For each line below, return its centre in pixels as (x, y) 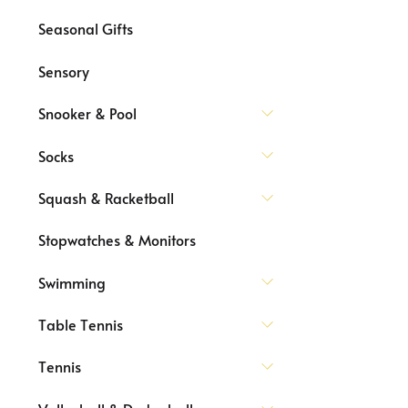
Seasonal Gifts (86, 29)
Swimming (72, 282)
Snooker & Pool (87, 113)
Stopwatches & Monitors (117, 240)
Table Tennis (81, 324)
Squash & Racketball (106, 197)
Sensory (64, 71)
